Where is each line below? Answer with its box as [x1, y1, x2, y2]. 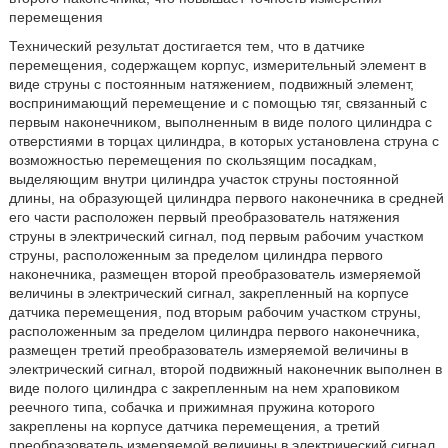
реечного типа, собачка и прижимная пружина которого [8, 398, 375, 415]
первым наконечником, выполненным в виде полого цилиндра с [8, 113, 432, 130]
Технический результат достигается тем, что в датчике [8, 37, 365, 54]
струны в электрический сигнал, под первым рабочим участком [8, 227, 424, 244]
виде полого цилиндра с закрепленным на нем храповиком [8, 379, 400, 396]
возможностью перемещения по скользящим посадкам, [8, 151, 377, 168]
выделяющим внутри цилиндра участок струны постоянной [8, 170, 399, 187]
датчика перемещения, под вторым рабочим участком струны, [8, 303, 421, 320]
